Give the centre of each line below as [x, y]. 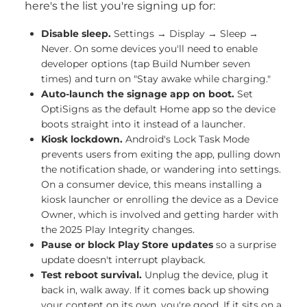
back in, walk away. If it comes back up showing [155, 290]
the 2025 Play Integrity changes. [118, 230]
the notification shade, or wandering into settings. [161, 169]
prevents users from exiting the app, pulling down [161, 154]
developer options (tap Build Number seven [146, 64]
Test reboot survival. [91, 275]
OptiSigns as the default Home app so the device [158, 109]
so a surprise [245, 245]
